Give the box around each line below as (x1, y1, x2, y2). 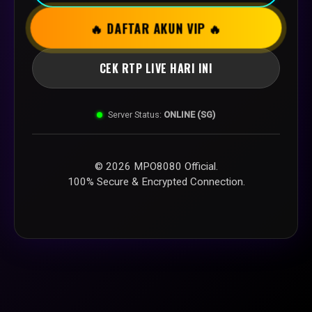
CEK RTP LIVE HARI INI (99, 60, 213, 77)
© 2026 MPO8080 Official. (94, 160, 218, 173)
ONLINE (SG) (164, 109, 215, 120)
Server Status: (106, 109, 164, 120)
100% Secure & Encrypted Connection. (67, 175, 245, 189)
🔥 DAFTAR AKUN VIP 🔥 (90, 18, 222, 38)
